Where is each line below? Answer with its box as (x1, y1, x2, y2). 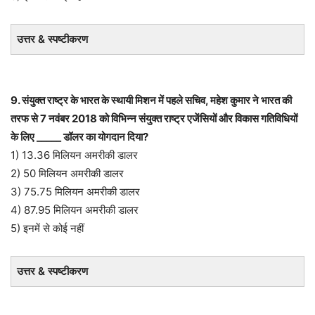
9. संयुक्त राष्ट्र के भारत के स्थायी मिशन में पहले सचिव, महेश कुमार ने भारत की (11, 93, 292, 107)
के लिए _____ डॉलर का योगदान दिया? (11, 129, 148, 143)
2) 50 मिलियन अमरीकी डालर (11, 166, 124, 180)
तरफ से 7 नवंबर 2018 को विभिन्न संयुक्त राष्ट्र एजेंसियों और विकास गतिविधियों (11, 111, 297, 125)
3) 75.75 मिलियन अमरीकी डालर (11, 184, 140, 198)
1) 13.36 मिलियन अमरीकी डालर (11, 148, 138, 162)
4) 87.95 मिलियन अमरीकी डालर (11, 202, 139, 217)
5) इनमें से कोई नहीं (11, 221, 84, 235)
